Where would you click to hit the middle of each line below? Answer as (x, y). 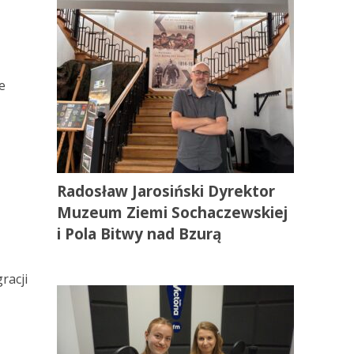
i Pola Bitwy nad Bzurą (139, 234)
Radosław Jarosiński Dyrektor (166, 191)
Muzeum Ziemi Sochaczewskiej (173, 213)
